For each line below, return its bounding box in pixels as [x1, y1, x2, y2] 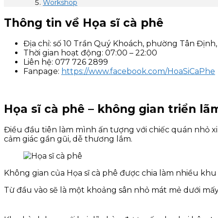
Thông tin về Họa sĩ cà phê [4, 16, 163, 30]
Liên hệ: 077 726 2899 [23, 57, 108, 67]
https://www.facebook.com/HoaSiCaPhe [61, 67, 215, 76]
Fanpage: [23, 67, 61, 76]
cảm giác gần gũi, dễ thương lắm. [4, 134, 132, 144]
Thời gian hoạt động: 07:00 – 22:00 [23, 48, 157, 58]
